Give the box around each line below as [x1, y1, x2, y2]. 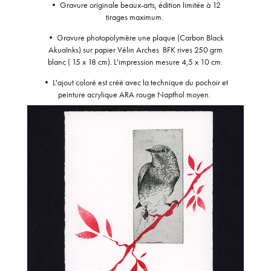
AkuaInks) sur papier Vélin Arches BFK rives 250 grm [48, 45, 223, 55]
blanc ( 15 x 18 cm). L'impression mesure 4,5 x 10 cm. [48, 57, 223, 67]
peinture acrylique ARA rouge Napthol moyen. [58, 90, 213, 100]
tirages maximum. [105, 12, 165, 22]
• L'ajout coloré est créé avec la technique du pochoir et [42, 77, 229, 88]
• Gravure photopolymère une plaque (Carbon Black [47, 33, 224, 43]
